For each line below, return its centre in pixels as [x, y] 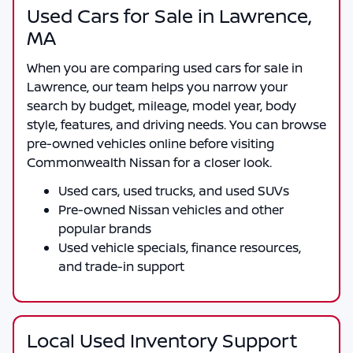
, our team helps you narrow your [187, 86]
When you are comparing [105, 67]
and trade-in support [121, 266]
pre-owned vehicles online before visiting [150, 143]
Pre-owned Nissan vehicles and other [171, 209]
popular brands [105, 228]
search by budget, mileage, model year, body [162, 105]
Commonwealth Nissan [98, 162]
